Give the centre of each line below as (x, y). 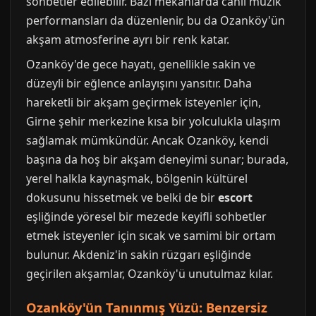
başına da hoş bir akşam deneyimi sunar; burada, (157, 159)
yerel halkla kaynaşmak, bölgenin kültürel (137, 178)
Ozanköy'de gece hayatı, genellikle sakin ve (141, 64)
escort (235, 197)
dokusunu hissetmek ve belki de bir (122, 197)
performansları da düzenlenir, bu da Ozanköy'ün (156, 20)
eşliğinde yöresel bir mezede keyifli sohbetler (146, 217)
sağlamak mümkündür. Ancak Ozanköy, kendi (147, 140)
